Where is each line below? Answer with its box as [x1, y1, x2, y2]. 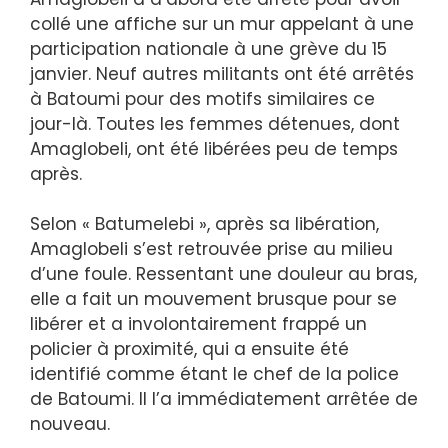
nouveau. [30, 412, 110, 437]
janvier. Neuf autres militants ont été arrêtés [30, 61, 414, 86]
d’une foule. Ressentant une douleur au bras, [30, 262, 417, 287]
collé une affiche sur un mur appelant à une [30, 11, 414, 36]
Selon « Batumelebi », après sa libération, [30, 212, 379, 237]
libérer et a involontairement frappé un [30, 312, 367, 337]
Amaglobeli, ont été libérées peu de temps [30, 136, 398, 161]
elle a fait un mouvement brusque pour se [30, 287, 397, 312]
